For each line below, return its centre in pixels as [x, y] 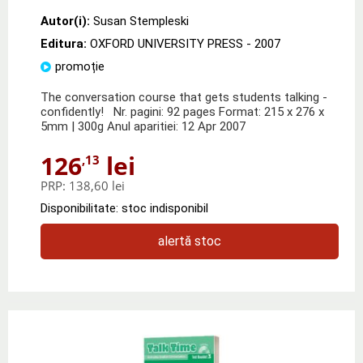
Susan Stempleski [141, 21]
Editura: [65, 43]
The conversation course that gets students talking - [184, 97]
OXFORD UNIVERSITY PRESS [167, 43]
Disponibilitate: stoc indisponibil [124, 208]
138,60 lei [97, 185]
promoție [80, 66]
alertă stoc [190, 241]
